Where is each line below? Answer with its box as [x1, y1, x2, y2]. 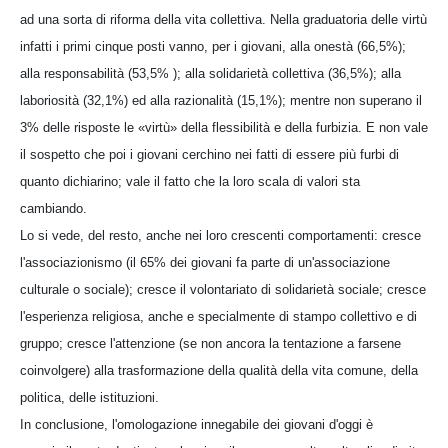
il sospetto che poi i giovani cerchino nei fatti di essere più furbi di [20, 146, 399, 162]
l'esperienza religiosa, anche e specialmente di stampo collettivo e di [20, 308, 417, 324]
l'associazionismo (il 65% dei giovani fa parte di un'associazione [20, 254, 390, 270]
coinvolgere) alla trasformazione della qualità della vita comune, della [20, 362, 418, 378]
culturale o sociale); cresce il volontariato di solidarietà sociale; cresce [20, 281, 426, 297]
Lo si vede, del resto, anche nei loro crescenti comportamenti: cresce [20, 227, 421, 243]
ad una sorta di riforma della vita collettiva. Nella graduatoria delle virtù [20, 11, 427, 27]
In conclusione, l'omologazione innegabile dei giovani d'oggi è [20, 416, 373, 432]
